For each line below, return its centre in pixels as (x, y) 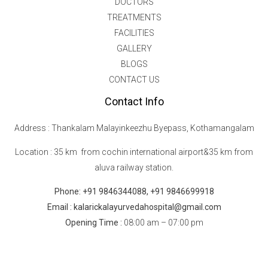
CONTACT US (134, 79)
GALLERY (134, 48)
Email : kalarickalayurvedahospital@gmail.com (134, 207)
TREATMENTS (134, 17)
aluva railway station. (134, 167)
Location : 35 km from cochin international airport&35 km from (134, 152)
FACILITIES (134, 33)
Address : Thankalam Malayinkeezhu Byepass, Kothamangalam (134, 128)
